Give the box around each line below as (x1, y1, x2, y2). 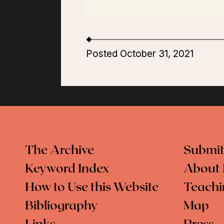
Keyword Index (25, 163, 109, 175)
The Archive (25, 144, 94, 156)
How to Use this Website (25, 181, 158, 193)
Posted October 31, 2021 (86, 48, 193, 59)
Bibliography (25, 200, 98, 212)
